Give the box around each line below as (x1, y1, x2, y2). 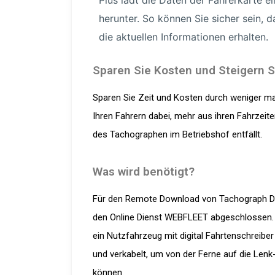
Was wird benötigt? (93, 165, 195, 179)
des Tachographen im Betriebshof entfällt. (93, 129, 262, 140)
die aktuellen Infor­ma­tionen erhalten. (99, 31, 268, 43)
